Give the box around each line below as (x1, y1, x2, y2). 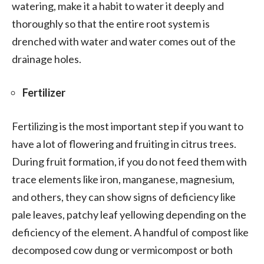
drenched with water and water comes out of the (12, 34, 236, 48)
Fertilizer (22, 85, 65, 99)
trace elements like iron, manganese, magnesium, (12, 172, 235, 186)
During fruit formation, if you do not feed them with (12, 154, 247, 168)
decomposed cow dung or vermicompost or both (12, 243, 233, 256)
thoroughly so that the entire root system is (12, 16, 210, 30)
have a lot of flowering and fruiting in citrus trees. (12, 137, 236, 150)
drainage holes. (12, 52, 81, 65)
